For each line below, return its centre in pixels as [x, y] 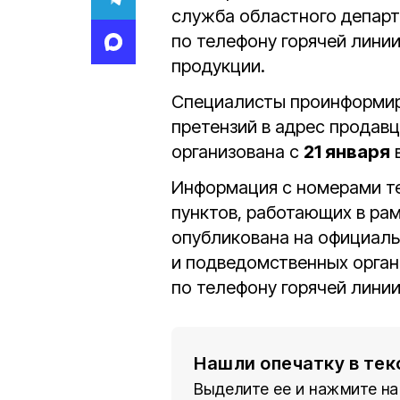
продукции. [218, 66]
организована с [237, 152]
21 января [347, 152]
